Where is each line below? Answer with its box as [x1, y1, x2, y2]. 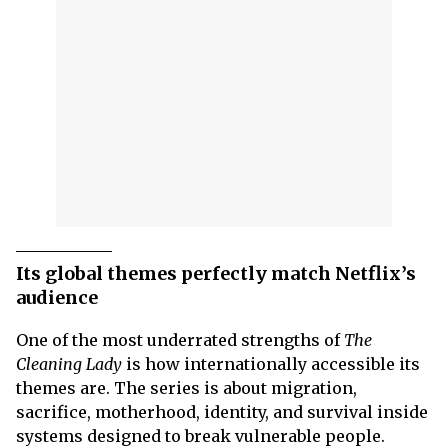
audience [16, 286, 98, 309]
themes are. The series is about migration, [16, 378, 357, 398]
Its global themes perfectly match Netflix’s [16, 262, 416, 285]
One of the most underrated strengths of [16, 330, 344, 350]
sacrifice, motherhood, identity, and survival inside [16, 402, 428, 422]
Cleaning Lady [16, 354, 122, 374]
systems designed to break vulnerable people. [16, 426, 385, 446]
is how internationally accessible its [122, 354, 420, 374]
